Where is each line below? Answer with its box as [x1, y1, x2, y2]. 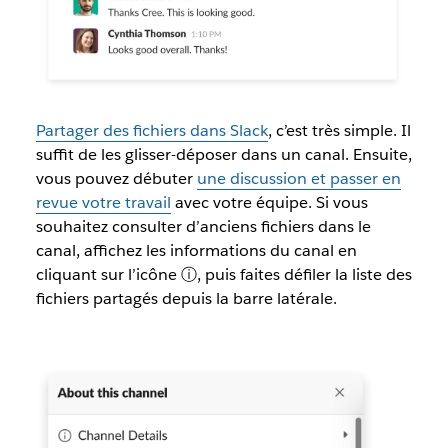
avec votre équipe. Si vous [170, 192, 368, 214]
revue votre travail [35, 192, 171, 214]
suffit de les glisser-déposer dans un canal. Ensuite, [35, 144, 412, 166]
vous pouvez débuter [35, 168, 197, 190]
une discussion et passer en [196, 168, 401, 190]
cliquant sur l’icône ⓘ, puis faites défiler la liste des [35, 264, 412, 286]
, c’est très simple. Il [267, 120, 411, 142]
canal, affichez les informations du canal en [35, 240, 357, 262]
